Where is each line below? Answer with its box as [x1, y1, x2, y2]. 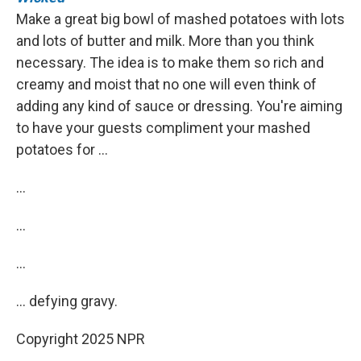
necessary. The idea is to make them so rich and [16, 54, 324, 71]
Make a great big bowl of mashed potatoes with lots [16, 10, 345, 27]
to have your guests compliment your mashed [16, 119, 310, 136]
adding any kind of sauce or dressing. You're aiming [16, 98, 342, 114]
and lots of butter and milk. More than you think [16, 32, 314, 49]
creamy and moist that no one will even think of [16, 76, 317, 93]
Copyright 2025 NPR [16, 330, 145, 347]
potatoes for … [16, 141, 108, 158]
